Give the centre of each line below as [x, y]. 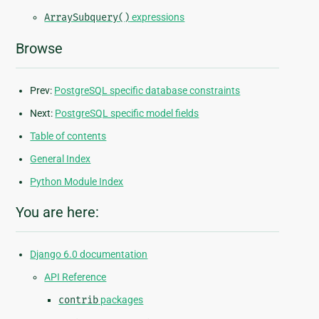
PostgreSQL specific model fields [127, 114]
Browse [40, 49]
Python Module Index [77, 182]
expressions [157, 17]
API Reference [75, 277]
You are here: [58, 213]
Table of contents [68, 136]
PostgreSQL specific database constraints [147, 91]
